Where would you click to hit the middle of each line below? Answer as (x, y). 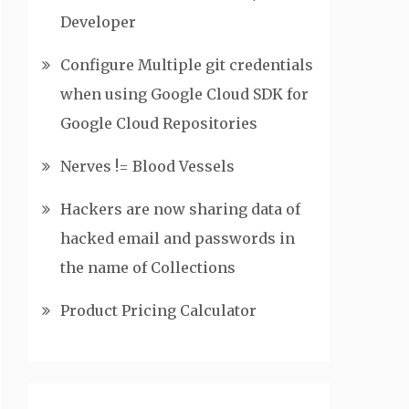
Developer (98, 22)
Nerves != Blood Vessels (147, 166)
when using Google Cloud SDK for (184, 94)
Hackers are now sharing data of (180, 209)
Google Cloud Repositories (159, 123)
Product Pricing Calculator (158, 310)
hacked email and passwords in (178, 238)
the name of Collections (148, 267)
